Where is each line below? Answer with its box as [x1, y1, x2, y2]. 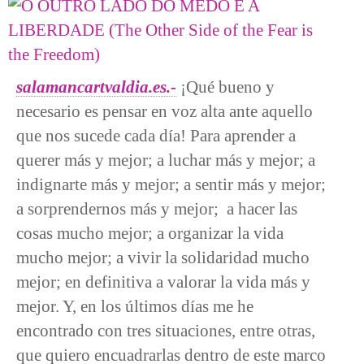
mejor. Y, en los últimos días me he [16, 296, 253, 315]
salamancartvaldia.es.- [16, 76, 176, 96]
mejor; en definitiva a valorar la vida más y [16, 271, 310, 291]
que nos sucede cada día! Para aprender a [16, 125, 296, 145]
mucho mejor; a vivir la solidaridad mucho [16, 247, 310, 266]
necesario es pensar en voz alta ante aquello [16, 101, 313, 120]
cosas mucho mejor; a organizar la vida [16, 223, 284, 242]
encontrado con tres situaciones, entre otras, [16, 320, 315, 340]
